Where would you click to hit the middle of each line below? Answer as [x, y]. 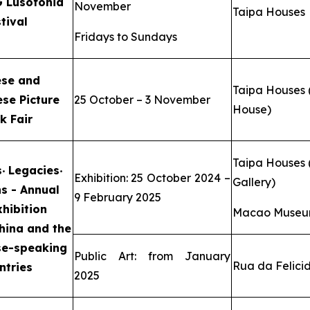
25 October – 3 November [142, 100]
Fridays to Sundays [125, 37]
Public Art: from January [152, 256]
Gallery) [254, 182]
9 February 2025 [117, 198]
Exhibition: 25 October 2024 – [152, 178]
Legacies [32, 171]
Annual [39, 190]
